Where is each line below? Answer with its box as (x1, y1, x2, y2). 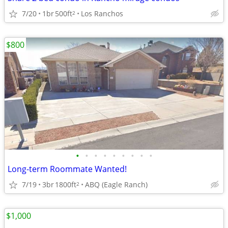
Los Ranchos (81, 8, 123, 18)
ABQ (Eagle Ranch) (85, 179, 148, 189)
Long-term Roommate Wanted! (8, 163, 127, 175)
